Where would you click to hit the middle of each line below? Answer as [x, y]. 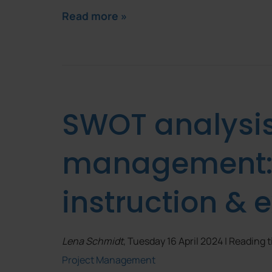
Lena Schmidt [93, 241]
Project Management [109, 260]
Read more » [94, 15]
